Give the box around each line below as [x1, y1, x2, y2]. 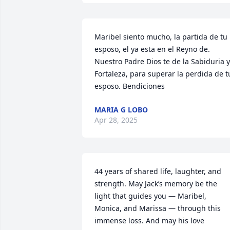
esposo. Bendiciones [94, 81, 165, 91]
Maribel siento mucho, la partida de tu [94, 32, 227, 42]
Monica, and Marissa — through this [94, 203, 221, 213]
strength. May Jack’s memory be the [94, 179, 217, 188]
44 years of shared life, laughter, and [94, 166, 221, 176]
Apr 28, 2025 [94, 115, 138, 125]
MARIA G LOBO [94, 105, 148, 114]
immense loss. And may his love [94, 216, 204, 225]
